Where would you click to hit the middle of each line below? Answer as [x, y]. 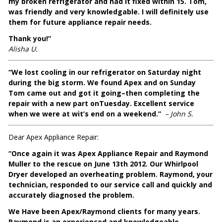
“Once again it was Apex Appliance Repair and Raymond [109, 154]
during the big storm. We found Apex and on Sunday [102, 83]
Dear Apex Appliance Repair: [54, 137]
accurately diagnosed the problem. [72, 195]
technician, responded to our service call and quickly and [111, 185]
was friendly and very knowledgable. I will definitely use [109, 12]
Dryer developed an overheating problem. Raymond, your [111, 174]
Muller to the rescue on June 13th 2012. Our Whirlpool [104, 164]
